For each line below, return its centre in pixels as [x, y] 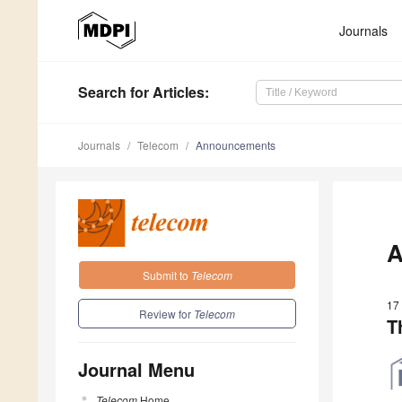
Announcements [236, 145]
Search [102, 92]
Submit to [166, 275]
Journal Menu [136, 369]
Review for [166, 313]
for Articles [166, 92]
